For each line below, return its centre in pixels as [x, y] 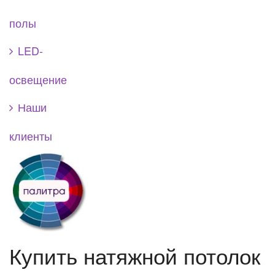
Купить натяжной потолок [135, 256]
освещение [38, 79]
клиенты [31, 135]
